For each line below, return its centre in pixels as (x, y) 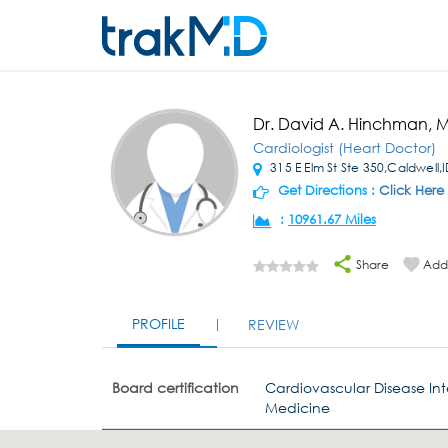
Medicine (298, 407)
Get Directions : (326, 190)
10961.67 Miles (331, 219)
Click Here (411, 190)
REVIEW (273, 324)
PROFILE (158, 323)
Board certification (175, 387)
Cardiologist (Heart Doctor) (344, 147)
